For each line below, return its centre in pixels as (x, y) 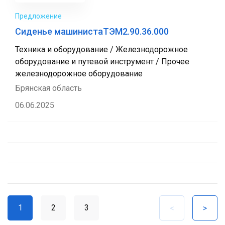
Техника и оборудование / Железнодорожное (101, 49)
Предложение (38, 16)
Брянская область (48, 88)
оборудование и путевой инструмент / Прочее (102, 62)
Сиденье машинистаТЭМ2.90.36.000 (92, 31)
